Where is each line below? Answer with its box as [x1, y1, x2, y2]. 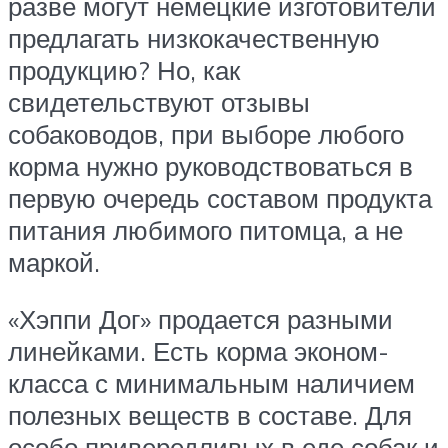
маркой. [8, 245, 100, 278]
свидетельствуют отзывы [8, 85, 310, 118]
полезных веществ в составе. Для [8, 399, 412, 432]
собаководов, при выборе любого [8, 117, 404, 150]
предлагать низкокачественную [8, 21, 380, 54]
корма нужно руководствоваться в [8, 149, 413, 182]
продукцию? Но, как [8, 53, 240, 86]
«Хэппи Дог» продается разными [8, 303, 393, 336]
